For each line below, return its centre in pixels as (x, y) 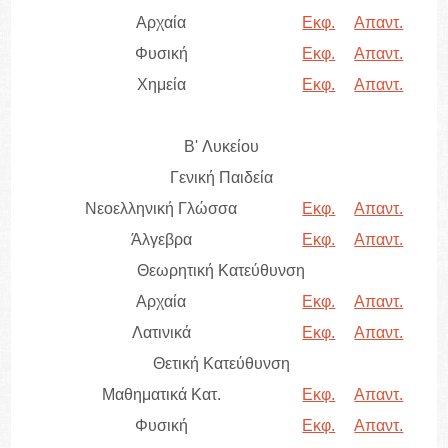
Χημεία (161, 85)
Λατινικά (161, 333)
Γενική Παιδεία (221, 178)
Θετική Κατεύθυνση (221, 364)
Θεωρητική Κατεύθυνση (221, 271)
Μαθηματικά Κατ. (161, 395)
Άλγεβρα (161, 240)
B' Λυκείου (221, 147)
